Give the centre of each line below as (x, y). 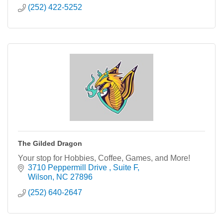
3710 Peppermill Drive (68, 167)
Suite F (125, 167)
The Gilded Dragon (50, 143)
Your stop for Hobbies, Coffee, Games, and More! (104, 158)
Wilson (40, 177)
